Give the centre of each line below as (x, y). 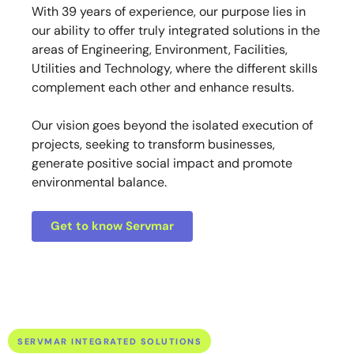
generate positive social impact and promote (162, 164)
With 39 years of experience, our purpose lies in (169, 12)
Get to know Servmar (112, 226)
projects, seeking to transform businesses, (153, 145)
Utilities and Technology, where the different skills (175, 69)
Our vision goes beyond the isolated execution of (172, 126)
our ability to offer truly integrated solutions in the (176, 31)
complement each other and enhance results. (163, 88)
